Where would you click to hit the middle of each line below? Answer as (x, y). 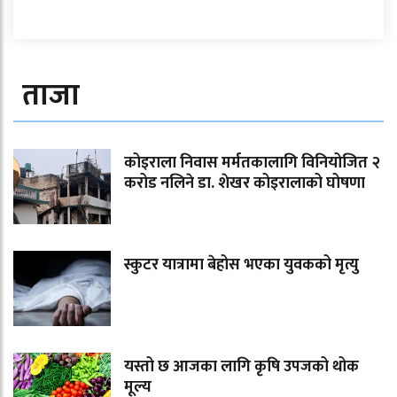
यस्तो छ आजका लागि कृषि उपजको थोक (241, 367)
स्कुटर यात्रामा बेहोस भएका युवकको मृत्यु (241, 265)
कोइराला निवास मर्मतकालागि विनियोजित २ (252, 163)
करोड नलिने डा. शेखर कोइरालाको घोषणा (245, 184)
